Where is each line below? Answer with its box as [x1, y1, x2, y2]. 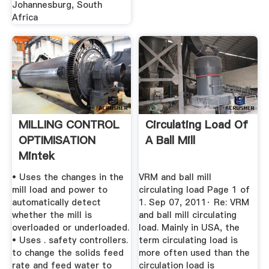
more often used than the [139, 247, 250, 259]
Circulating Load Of [145, 117, 249, 133]
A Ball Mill [145, 133, 196, 148]
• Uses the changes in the [11, 171, 124, 184]
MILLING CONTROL [18, 117, 119, 133]
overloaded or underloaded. [11, 222, 129, 234]
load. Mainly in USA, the [139, 222, 240, 234]
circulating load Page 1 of [139, 184, 250, 196]
